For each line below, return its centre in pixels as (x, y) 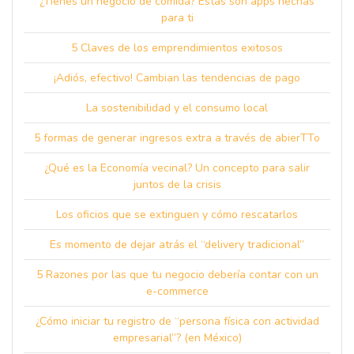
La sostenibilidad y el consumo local (177, 108)
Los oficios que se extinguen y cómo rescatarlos (177, 215)
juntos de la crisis (177, 185)
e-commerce (177, 291)
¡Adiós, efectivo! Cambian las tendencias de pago (177, 78)
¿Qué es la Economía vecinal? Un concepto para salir (177, 168)
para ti (177, 18)
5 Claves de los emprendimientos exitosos (177, 48)
